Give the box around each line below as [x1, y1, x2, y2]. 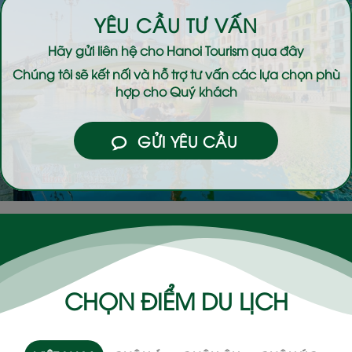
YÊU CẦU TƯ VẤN [93, 12, 258, 38]
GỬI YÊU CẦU [137, 130, 238, 152]
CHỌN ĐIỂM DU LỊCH [64, 284, 288, 315]
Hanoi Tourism [167, 42, 248, 60]
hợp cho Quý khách [115, 82, 237, 101]
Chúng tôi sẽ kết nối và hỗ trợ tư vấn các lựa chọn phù [12, 65, 340, 83]
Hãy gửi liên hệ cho [48, 42, 167, 60]
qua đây [248, 42, 304, 60]
